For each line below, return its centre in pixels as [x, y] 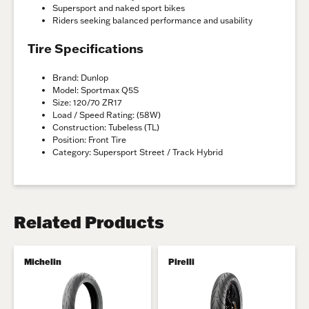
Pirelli [181, 261]
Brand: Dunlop [80, 77]
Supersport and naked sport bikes [119, 8]
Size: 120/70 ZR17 [87, 102]
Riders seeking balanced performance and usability [152, 20]
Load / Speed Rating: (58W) [107, 114]
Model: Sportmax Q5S [96, 90]
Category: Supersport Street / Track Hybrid [138, 152]
